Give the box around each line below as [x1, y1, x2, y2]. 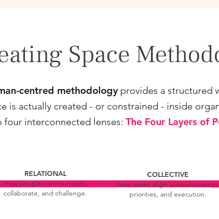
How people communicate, [3, 179, 87, 188]
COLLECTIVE [147, 170, 189, 179]
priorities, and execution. [130, 190, 206, 198]
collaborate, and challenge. [3, 189, 87, 197]
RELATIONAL [24, 169, 66, 178]
